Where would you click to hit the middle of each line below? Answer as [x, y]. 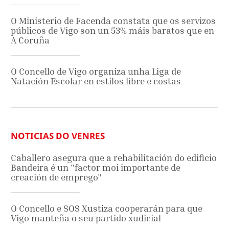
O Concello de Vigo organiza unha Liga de [96, 71]
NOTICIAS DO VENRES [58, 135]
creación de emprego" [56, 177]
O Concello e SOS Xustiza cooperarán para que [107, 208]
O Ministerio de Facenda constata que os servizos [113, 20]
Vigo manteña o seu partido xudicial [86, 218]
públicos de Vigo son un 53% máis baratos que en [112, 30]
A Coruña [30, 40]
